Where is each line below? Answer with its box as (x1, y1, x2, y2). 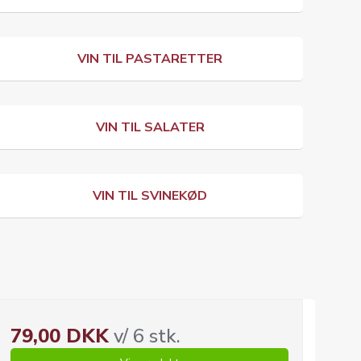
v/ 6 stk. (108, 323, 180, 349)
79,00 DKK (10, 323, 109, 349)
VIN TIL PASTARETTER (77, 50, 222, 68)
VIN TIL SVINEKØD (93, 187, 207, 205)
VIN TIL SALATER (95, 118, 205, 136)
